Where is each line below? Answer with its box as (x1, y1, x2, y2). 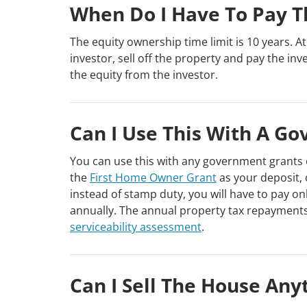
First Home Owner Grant (90, 170, 217, 186)
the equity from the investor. (70, 67, 218, 83)
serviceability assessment (70, 219, 201, 235)
